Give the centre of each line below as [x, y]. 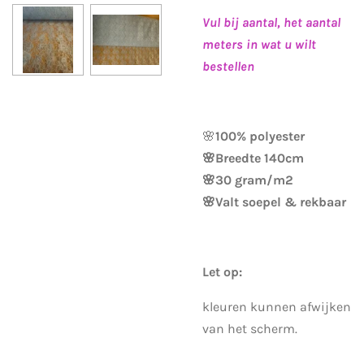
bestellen [230, 66]
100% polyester [262, 136]
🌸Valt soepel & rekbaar [276, 201]
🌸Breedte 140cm [253, 158]
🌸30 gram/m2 [249, 180]
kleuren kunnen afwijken [277, 306]
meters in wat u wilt [259, 44]
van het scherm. [251, 328]
